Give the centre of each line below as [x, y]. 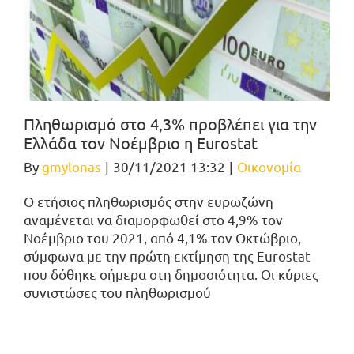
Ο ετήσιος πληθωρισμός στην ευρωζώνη [149, 201]
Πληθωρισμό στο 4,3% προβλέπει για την [170, 124]
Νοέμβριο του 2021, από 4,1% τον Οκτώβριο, [162, 238]
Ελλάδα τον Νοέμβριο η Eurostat [141, 143]
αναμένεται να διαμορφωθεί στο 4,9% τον [153, 220]
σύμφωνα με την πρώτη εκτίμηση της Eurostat [167, 256]
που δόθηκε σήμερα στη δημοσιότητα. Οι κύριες [171, 274]
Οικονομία [269, 167]
